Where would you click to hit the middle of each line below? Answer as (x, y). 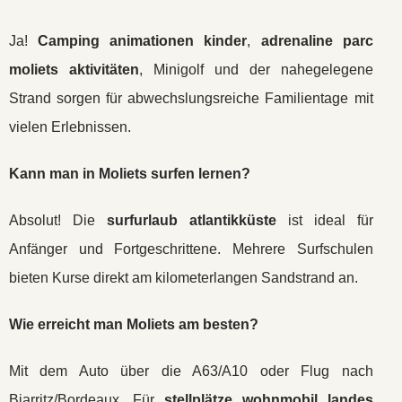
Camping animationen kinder (143, 41)
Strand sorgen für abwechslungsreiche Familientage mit (191, 98)
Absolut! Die (58, 220)
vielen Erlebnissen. (70, 127)
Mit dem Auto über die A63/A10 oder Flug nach (191, 371)
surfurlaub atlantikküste (191, 220)
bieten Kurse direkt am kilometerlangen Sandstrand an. (184, 278)
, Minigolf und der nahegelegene (256, 70)
